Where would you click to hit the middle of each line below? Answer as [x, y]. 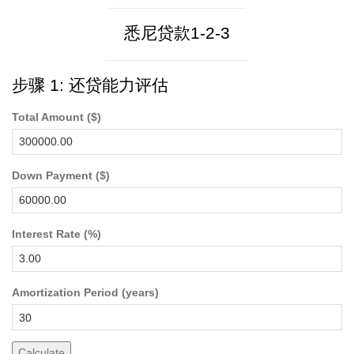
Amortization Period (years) [85, 293]
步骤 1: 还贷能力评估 [90, 85]
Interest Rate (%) [56, 234]
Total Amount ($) [56, 117]
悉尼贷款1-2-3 [177, 33]
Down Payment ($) [61, 176]
